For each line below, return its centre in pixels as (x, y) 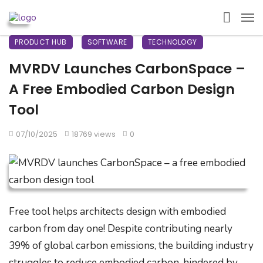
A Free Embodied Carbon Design (122, 89)
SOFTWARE (107, 42)
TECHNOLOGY (172, 42)
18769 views (93, 134)
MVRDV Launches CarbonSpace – (127, 68)
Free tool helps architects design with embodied (117, 212)
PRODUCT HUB (41, 42)
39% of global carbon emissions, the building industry (131, 246)
